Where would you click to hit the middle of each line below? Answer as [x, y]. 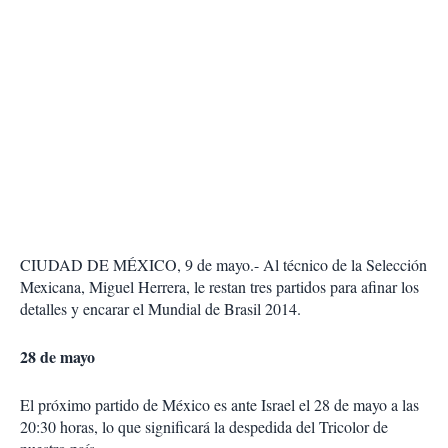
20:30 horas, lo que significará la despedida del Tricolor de [204, 427]
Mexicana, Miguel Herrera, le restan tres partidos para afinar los [219, 287]
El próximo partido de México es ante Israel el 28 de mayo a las [219, 405]
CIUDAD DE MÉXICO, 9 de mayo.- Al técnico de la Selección [223, 265]
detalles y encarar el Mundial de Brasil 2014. [160, 309]
